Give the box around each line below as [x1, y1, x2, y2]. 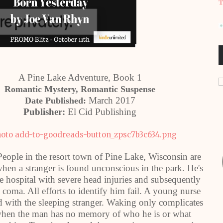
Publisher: [23, 107, 68, 117]
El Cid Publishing [68, 107, 136, 117]
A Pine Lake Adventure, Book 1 [18, 72, 142, 83]
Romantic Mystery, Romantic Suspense [4, 84, 155, 94]
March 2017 [88, 95, 135, 106]
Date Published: [24, 96, 89, 106]
